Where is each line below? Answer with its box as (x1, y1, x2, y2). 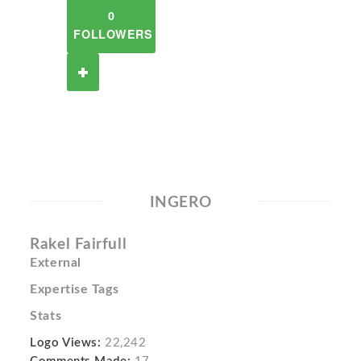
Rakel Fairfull (30, 237, 127, 252)
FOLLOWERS (73, 26, 153, 42)
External (30, 256, 81, 269)
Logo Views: (30, 337, 102, 349)
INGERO (149, 195, 212, 210)
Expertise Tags (30, 283, 119, 296)
